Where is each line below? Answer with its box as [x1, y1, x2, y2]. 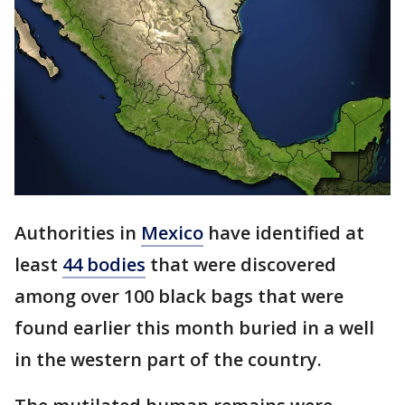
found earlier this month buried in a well [14, 316, 374, 341]
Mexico [141, 221, 203, 246]
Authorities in [14, 221, 141, 246]
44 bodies [62, 252, 146, 278]
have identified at [203, 221, 364, 246]
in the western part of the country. [14, 347, 322, 372]
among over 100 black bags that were [14, 284, 344, 309]
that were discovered [146, 252, 336, 278]
